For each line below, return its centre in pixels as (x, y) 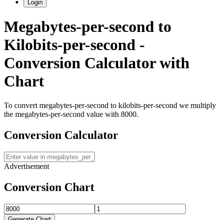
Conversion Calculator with (97, 63)
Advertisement (27, 166)
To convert (22, 105)
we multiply (197, 105)
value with (102, 114)
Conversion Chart (49, 187)
